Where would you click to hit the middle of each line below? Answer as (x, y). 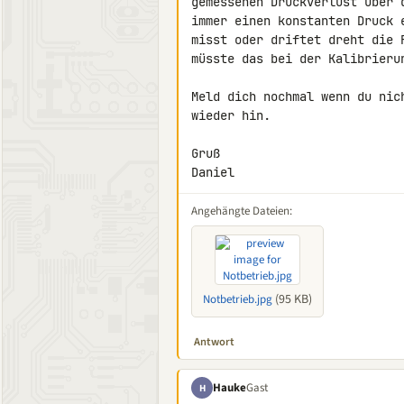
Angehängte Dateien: (242, 211)
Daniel (213, 172)
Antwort (214, 342)
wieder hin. (231, 115)
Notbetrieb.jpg (238, 299)
